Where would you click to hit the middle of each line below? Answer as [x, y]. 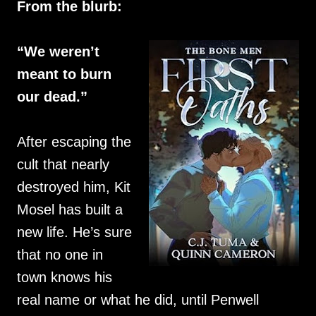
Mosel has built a [70, 209]
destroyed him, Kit [74, 187]
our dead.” [52, 97]
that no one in [60, 255]
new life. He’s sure [74, 232]
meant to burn [64, 74]
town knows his [65, 277]
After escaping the [74, 142]
